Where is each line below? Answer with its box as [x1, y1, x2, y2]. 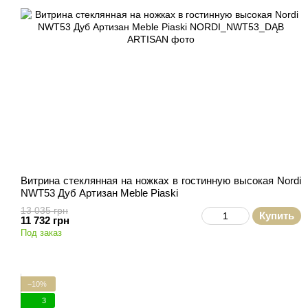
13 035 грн [21, 205, 68, 216]
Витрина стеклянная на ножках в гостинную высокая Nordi [21, 175, 301, 186]
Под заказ [21, 228, 62, 238]
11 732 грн [21, 214, 69, 226]
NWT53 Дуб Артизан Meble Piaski [21, 187, 178, 199]
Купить [259, 210, 294, 221]
